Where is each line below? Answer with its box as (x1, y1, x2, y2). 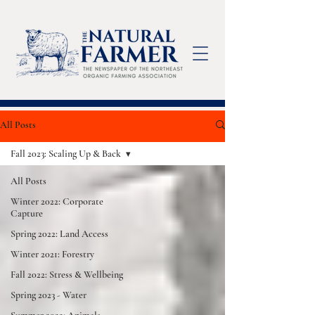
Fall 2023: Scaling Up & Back (11, 148, 121, 160)
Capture (11, 207, 43, 219)
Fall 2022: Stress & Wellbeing (11, 269, 123, 281)
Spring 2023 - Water (11, 289, 86, 301)
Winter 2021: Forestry (11, 248, 94, 260)
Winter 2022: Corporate (11, 195, 103, 207)
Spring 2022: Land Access (11, 228, 108, 240)
